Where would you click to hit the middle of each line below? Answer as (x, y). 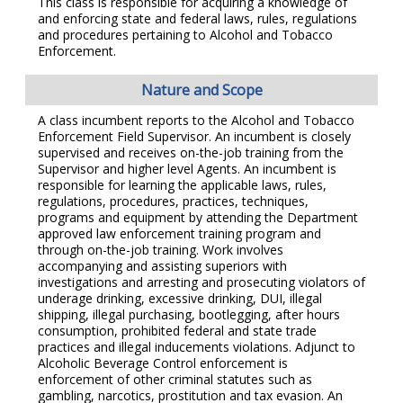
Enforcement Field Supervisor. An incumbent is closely (194, 136)
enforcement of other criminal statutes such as (175, 379)
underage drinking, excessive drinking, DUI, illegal (180, 298)
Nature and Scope (201, 90)
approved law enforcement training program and (179, 233)
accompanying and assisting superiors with (162, 265)
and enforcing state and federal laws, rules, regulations (197, 19)
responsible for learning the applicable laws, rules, (182, 184)
